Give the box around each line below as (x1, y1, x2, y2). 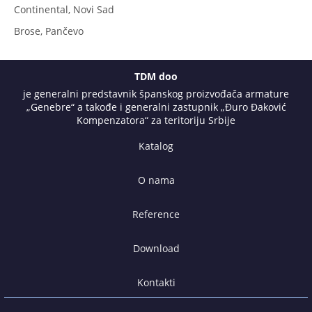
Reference (132, 207, 180, 221)
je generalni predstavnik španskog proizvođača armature (23, 86, 289, 100)
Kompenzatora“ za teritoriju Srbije (77, 113, 235, 127)
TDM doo (134, 69, 178, 83)
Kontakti (136, 275, 175, 289)
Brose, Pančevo (14, 24, 84, 38)
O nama (137, 173, 175, 187)
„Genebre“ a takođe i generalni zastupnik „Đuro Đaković (26, 100, 286, 114)
